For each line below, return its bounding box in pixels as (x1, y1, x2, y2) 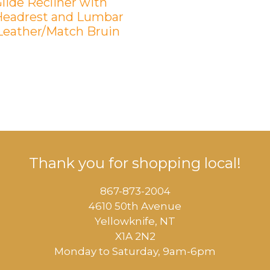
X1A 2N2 (115, 230, 155, 242)
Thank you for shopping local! (29, 154, 241, 172)
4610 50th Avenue (89, 199, 181, 212)
